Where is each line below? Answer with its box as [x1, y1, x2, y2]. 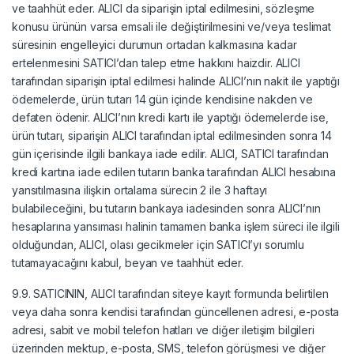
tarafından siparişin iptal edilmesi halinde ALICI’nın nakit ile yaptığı [12, 73, 341, 88]
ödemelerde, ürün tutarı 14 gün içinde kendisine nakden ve [12, 92, 314, 106]
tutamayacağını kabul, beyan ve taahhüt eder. [12, 255, 243, 269]
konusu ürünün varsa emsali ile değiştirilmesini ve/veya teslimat [12, 19, 332, 33]
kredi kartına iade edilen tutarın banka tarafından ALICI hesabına [12, 164, 336, 179]
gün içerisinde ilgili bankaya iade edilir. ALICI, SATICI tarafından [12, 146, 329, 160]
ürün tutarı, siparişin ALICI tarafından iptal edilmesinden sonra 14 [12, 128, 332, 142]
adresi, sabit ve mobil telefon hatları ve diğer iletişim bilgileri [12, 322, 314, 337]
